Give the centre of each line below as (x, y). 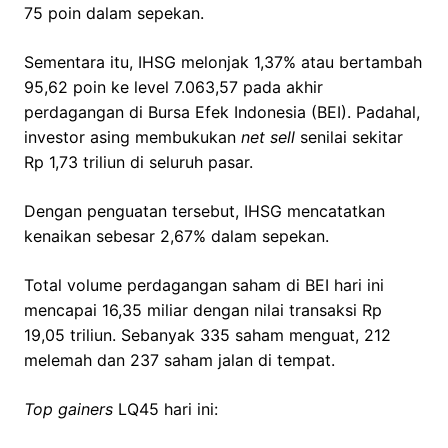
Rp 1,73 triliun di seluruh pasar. (138, 162)
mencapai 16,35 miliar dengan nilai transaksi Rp (203, 310)
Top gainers (68, 409)
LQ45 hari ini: (165, 409)
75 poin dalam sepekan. (114, 13)
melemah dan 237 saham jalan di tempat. (179, 360)
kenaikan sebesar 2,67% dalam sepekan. (176, 236)
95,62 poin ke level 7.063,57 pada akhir (173, 87)
